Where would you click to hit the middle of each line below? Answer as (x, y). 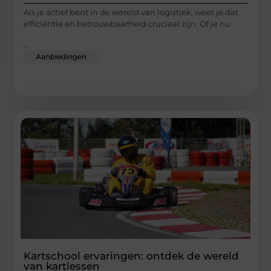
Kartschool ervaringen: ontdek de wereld (132, 256)
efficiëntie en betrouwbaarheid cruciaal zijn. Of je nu (127, 24)
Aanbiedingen (61, 56)
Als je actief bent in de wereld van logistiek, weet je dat (131, 12)
